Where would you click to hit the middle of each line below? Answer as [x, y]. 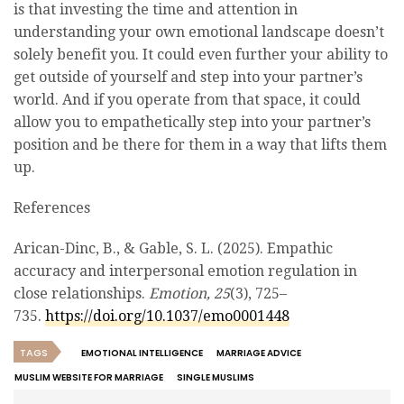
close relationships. [81, 293]
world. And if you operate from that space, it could [187, 99]
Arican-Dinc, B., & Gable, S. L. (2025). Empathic [173, 248]
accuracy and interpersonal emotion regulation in [185, 271]
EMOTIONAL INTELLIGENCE [142, 353]
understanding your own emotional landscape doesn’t [199, 32]
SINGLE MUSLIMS [216, 377]
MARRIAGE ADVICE [259, 353]
